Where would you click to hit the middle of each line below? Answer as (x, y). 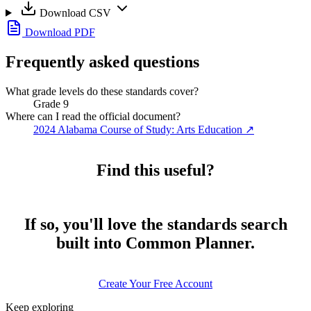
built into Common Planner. (155, 243)
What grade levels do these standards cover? (102, 91)
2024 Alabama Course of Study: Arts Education (138, 129)
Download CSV (75, 12)
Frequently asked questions (102, 61)
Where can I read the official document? (93, 116)
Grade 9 (51, 103)
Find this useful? (155, 170)
